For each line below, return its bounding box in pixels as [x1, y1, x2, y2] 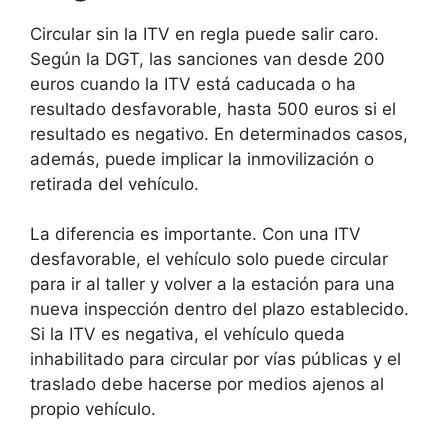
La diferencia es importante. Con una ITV [30, 224, 361, 245]
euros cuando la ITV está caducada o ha [30, 73, 356, 94]
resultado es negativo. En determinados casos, [30, 123, 408, 144]
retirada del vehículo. [30, 173, 199, 194]
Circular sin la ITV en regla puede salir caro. [30, 23, 379, 44]
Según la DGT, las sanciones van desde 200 [30, 48, 385, 69]
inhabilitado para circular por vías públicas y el [30, 349, 401, 370]
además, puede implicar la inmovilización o [30, 148, 374, 169]
